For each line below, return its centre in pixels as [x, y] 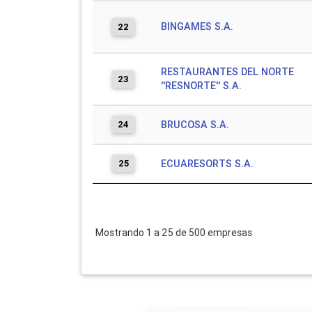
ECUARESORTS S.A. [207, 164]
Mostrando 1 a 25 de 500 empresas [174, 232]
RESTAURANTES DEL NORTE [227, 72]
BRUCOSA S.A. [195, 125]
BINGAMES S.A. [197, 26]
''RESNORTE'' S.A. [201, 86]
